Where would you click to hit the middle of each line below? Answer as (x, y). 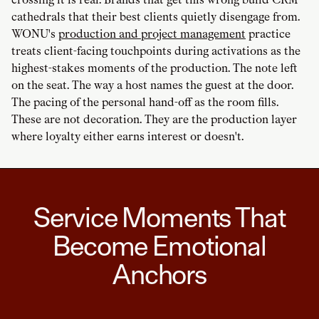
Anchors (159, 274)
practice (268, 34)
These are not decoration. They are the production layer (154, 120)
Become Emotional (159, 246)
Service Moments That (159, 218)
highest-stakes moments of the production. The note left (155, 68)
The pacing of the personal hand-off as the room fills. (145, 103)
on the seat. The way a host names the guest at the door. (152, 85)
